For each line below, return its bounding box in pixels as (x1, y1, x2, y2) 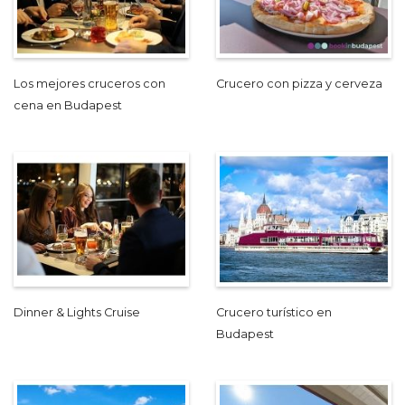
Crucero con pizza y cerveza (216, 76, 382, 90)
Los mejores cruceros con (14, 76, 165, 90)
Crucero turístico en (216, 305, 332, 319)
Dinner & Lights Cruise (14, 305, 140, 319)
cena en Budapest (14, 98, 122, 112)
